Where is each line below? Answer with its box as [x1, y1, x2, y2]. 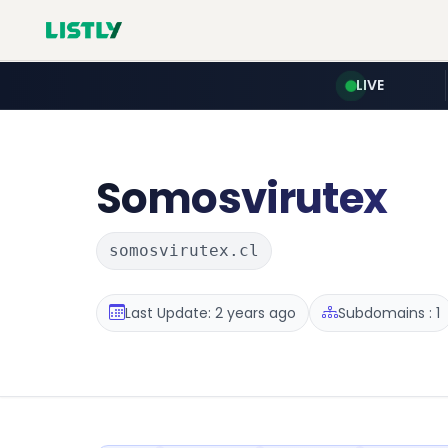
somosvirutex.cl [109, 241, 259, 260]
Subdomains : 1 [338, 302, 440, 323]
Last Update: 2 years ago [125, 302, 296, 323]
